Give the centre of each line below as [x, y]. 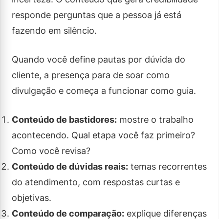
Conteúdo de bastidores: [64, 119]
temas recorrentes [167, 166]
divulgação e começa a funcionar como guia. [104, 90]
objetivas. [32, 197]
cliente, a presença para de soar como [91, 75]
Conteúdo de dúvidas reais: [70, 166]
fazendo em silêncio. [54, 30]
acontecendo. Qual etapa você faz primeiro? [103, 135]
